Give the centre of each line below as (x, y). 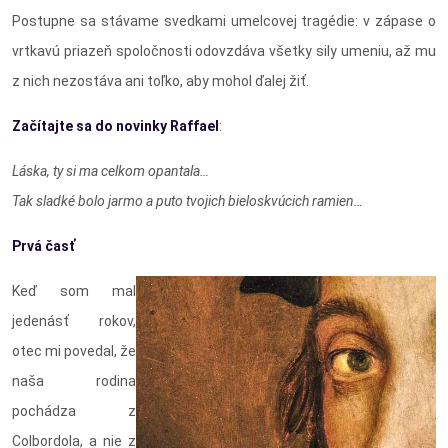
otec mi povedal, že (74, 351)
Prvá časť (43, 246)
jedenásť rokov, (74, 321)
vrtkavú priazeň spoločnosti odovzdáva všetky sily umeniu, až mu (224, 51)
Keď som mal (74, 291)
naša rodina (74, 381)
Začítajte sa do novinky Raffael (115, 126)
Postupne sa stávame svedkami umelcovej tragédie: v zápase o (224, 21)
